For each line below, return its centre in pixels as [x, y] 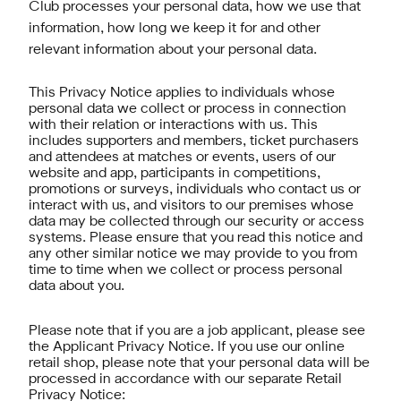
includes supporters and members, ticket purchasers [194, 141]
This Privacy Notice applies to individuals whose [182, 93]
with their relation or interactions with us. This [173, 125]
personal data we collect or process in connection [188, 109]
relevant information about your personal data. [173, 50]
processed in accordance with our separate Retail [185, 380]
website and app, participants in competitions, [175, 174]
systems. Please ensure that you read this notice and [196, 238]
